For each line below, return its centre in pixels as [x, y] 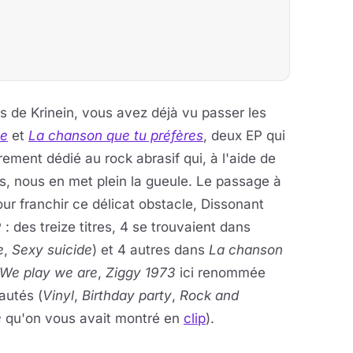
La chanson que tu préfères [116, 136]
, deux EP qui [244, 136]
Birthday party [127, 295]
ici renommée [221, 273]
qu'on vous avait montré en [93, 318]
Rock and [209, 295]
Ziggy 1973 [141, 273]
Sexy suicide [52, 250]
